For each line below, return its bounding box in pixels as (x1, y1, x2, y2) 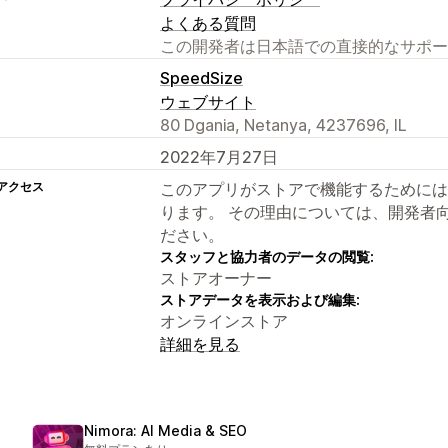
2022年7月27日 (160, 146, 278, 167)
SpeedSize (160, 67, 243, 88)
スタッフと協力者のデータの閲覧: (160, 247, 374, 265)
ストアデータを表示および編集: (160, 290, 360, 308)
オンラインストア (160, 310, 288, 331)
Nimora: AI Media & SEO (84, 421, 247, 439)
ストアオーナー (160, 267, 272, 288)
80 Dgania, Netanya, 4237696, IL (160, 114, 407, 135)
